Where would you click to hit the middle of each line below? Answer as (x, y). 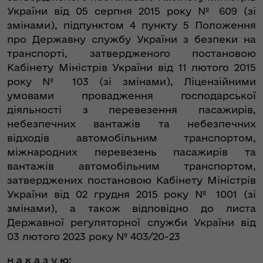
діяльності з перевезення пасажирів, (131, 110)
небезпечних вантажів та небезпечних (131, 124)
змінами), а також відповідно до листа (131, 208)
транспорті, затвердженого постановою (131, 53)
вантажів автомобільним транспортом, (131, 166)
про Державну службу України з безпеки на (131, 39)
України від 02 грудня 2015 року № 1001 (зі (131, 194)
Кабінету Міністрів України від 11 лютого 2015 (131, 68)
